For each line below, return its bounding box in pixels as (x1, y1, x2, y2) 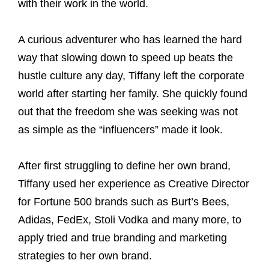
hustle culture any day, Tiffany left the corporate (18, 70, 244, 82)
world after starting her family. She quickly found (18, 88, 247, 100)
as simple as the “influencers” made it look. (18, 124, 223, 136)
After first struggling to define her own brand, (18, 160, 231, 172)
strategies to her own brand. (18, 250, 152, 262)
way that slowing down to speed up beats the (18, 52, 233, 64)
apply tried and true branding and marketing (18, 232, 227, 244)
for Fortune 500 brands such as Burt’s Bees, (18, 196, 229, 208)
